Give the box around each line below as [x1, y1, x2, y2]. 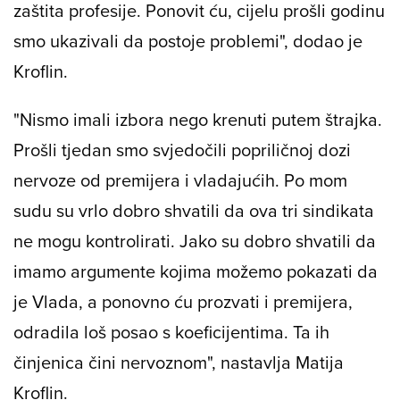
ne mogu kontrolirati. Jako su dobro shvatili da [13, 228, 376, 254]
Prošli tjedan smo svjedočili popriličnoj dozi [13, 137, 351, 163]
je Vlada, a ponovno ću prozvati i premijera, [13, 288, 353, 315]
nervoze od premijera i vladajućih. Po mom [13, 167, 347, 194]
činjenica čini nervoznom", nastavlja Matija [13, 349, 344, 376]
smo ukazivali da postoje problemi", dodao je [13, 28, 362, 54]
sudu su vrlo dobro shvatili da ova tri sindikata [13, 197, 374, 224]
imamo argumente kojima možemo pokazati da [13, 258, 378, 285]
